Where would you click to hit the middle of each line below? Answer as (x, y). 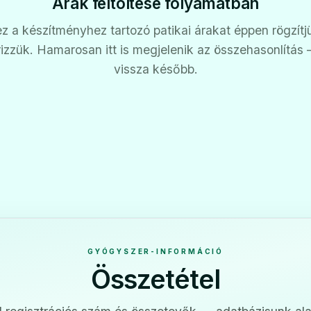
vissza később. (155, 69)
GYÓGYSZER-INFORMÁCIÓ (155, 251)
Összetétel (155, 279)
